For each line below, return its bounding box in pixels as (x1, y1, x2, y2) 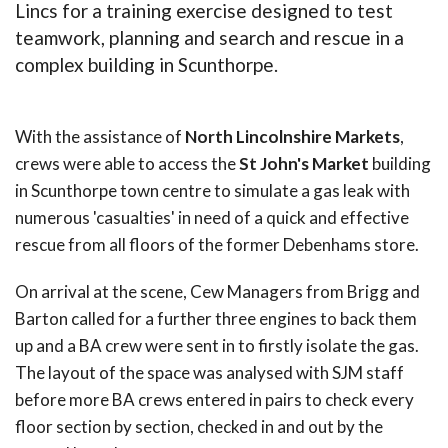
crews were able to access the (15, 152, 239, 174)
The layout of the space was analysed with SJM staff (15, 361, 404, 383)
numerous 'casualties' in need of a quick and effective (15, 206, 409, 228)
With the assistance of (15, 125, 185, 147)
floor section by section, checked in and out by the (15, 415, 383, 437)
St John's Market (239, 152, 369, 174)
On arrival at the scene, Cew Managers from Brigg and (15, 280, 420, 302)
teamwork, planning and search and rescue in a (15, 25, 404, 49)
